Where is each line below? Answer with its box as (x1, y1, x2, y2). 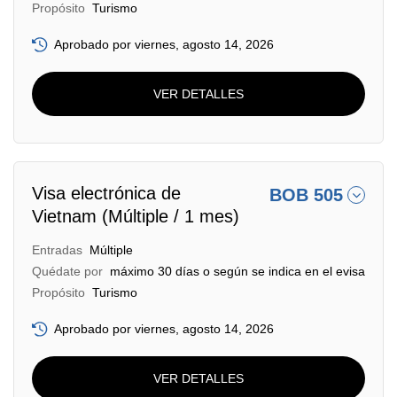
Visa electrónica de (32, 183, 181, 203)
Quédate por (32, 264, 103, 278)
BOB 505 (269, 185, 343, 205)
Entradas (32, 243, 82, 257)
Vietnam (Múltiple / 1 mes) (32, 206, 239, 226)
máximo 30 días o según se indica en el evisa (110, 264, 365, 278)
